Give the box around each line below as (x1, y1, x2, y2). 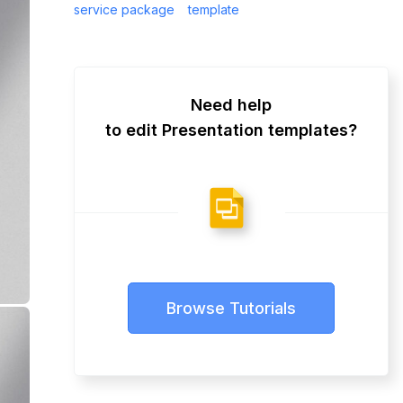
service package (74, 2, 175, 17)
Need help (191, 95, 272, 114)
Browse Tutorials (166, 299, 296, 318)
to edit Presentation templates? (105, 121, 357, 139)
